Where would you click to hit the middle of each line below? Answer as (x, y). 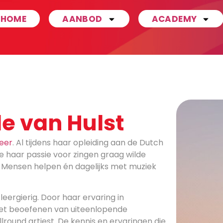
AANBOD (82, 19)
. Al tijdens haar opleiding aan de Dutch (88, 143)
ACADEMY (174, 19)
